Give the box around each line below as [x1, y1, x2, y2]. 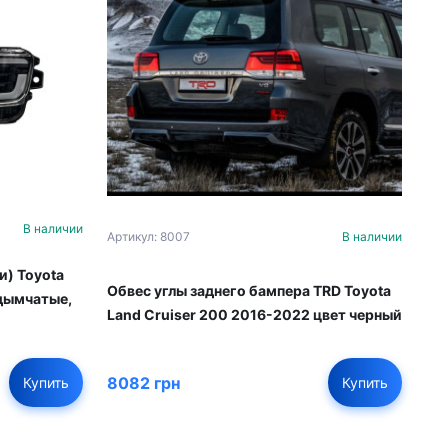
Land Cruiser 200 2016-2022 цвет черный [107, 306, 402, 324]
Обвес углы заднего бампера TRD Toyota [107, 282, 391, 300]
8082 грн [107, 372, 180, 393]
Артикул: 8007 [107, 229, 190, 245]
